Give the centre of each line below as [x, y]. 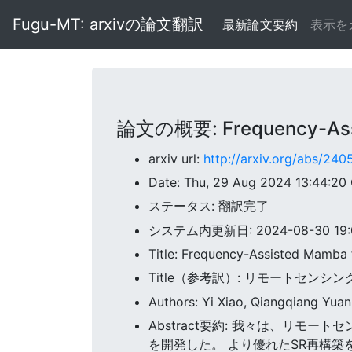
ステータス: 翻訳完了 [209, 206]
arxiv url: [176, 158]
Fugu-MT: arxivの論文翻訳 [108, 25]
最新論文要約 [260, 25]
